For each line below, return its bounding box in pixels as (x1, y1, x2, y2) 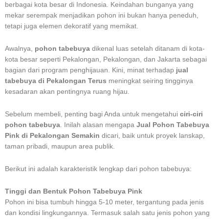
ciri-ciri (180, 110, 203, 118)
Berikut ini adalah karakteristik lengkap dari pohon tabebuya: (5, 165, 192, 173)
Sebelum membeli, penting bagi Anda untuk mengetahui (5, 110, 180, 118)
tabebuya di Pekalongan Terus (5, 77, 107, 85)
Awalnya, (5, 44, 35, 52)
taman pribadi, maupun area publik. (5, 142, 115, 150)
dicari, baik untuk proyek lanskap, (100, 131, 205, 139)
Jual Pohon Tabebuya (136, 121, 209, 129)
